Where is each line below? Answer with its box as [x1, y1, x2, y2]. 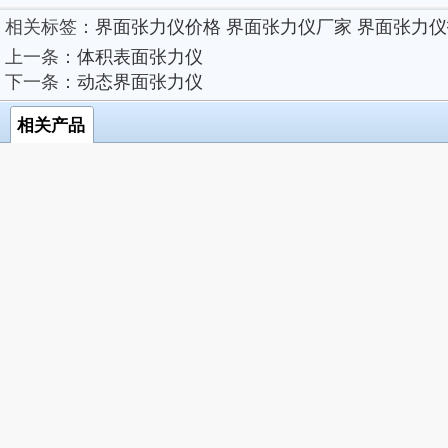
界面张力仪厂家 [226, 16, 352, 37]
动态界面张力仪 [77, 71, 203, 92]
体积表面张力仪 [77, 46, 203, 67]
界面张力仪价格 [95, 16, 221, 37]
